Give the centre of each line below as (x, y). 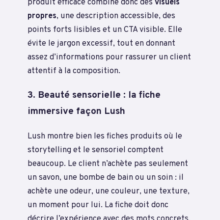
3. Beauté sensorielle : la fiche (94, 96)
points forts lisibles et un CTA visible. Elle (105, 29)
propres (42, 16)
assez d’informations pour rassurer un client (109, 57)
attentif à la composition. (74, 71)
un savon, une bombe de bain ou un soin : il (106, 178)
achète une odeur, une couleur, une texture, (109, 192)
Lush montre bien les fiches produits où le (105, 137)
